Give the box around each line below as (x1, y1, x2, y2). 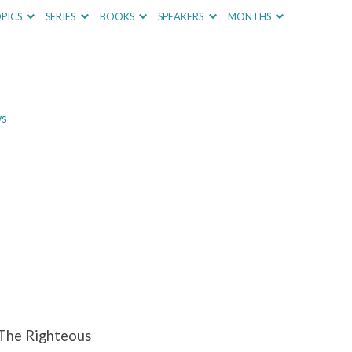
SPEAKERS (158, 10, 206, 23)
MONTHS (227, 10, 273, 23)
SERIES (46, 10, 78, 23)
